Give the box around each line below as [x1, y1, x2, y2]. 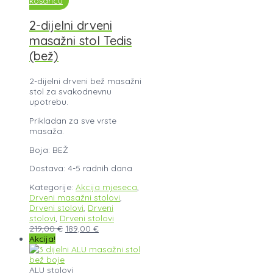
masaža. [29, 125, 64, 136]
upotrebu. [29, 96, 68, 107]
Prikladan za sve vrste [29, 115, 116, 126]
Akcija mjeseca [76, 181, 137, 192]
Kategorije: [29, 181, 76, 192]
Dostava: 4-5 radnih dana [29, 163, 132, 174]
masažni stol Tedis [29, 33, 132, 49]
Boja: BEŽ [29, 144, 68, 155]
